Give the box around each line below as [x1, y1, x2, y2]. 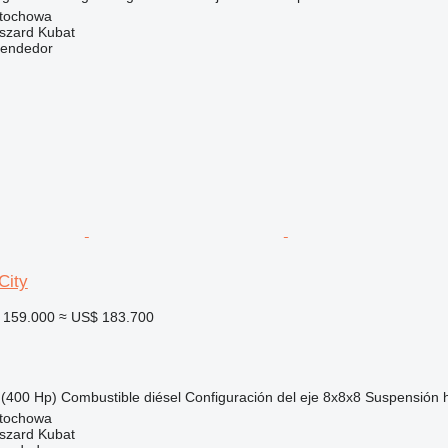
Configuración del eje [184, 388, 319, 405]
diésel [143, 388, 181, 405]
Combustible [60, 388, 140, 405]
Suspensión [364, 388, 439, 405]
